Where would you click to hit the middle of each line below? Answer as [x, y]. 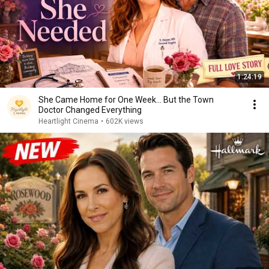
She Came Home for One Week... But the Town [126, 100]
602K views [125, 121]
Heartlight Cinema [68, 121]
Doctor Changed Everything [90, 110]
